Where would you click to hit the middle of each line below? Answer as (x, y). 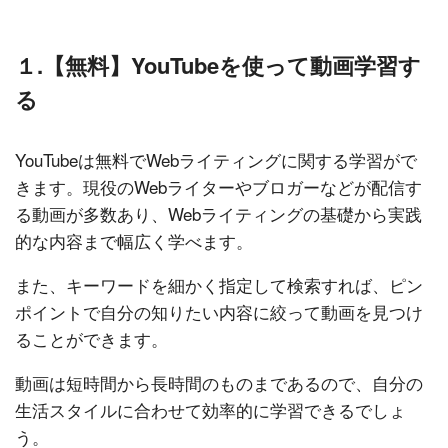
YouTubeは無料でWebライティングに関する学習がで (216, 159)
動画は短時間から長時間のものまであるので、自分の (219, 382)
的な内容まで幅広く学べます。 (134, 240)
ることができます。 (91, 338)
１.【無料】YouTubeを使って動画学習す (218, 64)
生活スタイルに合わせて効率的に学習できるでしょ (210, 409)
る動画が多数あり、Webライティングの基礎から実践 (218, 213)
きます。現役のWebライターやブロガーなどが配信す (218, 186)
